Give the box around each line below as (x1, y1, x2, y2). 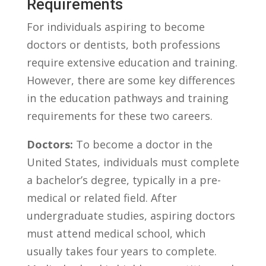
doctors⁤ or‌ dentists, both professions (26, 37, 220, 52)
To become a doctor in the (72, 137, 213, 151)
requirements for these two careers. (26, 108, 213, 123)
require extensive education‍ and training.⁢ (26, 55, 237, 69)
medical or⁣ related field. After (26, 190, 177, 205)
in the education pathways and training (26, 90, 229, 105)
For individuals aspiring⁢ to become (26, 19, 205, 34)
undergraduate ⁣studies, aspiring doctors (26, 208, 235, 223)
